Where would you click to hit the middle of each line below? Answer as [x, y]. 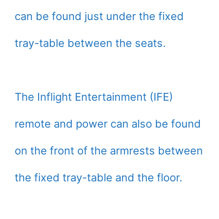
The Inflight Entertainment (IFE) [94, 97]
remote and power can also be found [108, 124]
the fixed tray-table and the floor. [99, 178]
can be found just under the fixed [99, 16]
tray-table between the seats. [90, 43]
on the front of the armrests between [109, 151]
